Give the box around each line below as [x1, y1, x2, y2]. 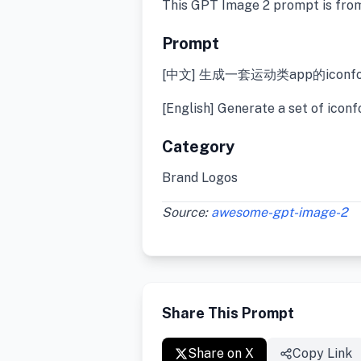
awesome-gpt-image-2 [211, 205, 348, 221]
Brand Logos [162, 170, 238, 186]
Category [162, 137, 234, 157]
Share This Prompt [162, 305, 294, 322]
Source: [162, 205, 211, 221]
